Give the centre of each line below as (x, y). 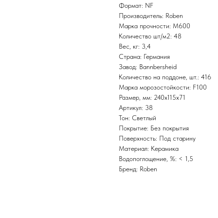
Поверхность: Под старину (157, 138)
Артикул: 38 (136, 108)
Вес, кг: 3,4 (135, 46)
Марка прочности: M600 (154, 26)
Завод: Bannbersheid (148, 67)
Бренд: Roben (138, 169)
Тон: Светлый (137, 118)
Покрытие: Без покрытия (154, 128)
